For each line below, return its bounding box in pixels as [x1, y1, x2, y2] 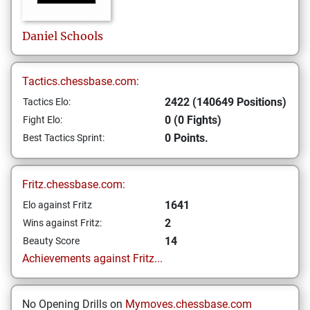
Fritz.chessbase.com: [22, 178, 125, 191]
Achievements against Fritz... [22, 252, 163, 265]
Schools [60, 29, 103, 43]
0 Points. [165, 131, 208, 145]
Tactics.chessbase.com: [22, 75, 139, 88]
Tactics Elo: [23, 96, 71, 107]
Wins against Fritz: [23, 217, 102, 228]
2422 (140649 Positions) [165, 95, 286, 109]
